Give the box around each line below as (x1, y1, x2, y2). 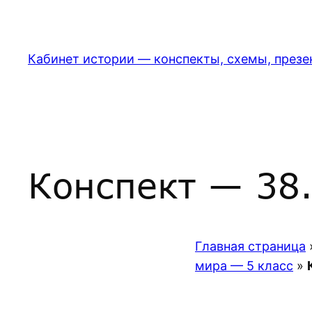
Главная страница (195, 239, 306, 254)
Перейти (5, 7, 57, 22)
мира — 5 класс (195, 258, 293, 274)
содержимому (5, 46, 94, 61)
